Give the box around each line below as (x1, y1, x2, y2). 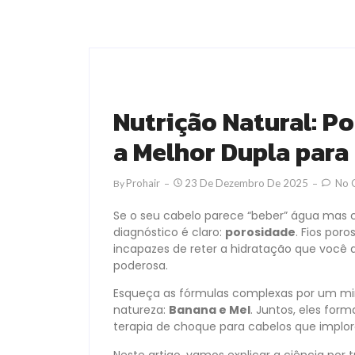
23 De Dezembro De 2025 (185, 177, 308, 189)
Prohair (126, 177, 160, 189)
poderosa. (113, 258, 168, 273)
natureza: (113, 302, 169, 319)
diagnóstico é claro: (113, 224, 225, 240)
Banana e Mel (169, 302, 250, 319)
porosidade (225, 224, 296, 240)
